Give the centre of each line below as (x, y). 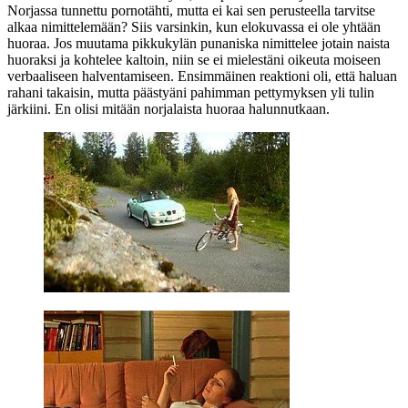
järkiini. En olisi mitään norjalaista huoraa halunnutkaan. (168, 108)
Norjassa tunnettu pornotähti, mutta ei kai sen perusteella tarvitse (191, 10)
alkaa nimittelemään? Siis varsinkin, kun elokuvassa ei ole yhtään (194, 26)
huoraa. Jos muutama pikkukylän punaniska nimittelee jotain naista (199, 43)
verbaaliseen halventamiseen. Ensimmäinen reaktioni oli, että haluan (202, 76)
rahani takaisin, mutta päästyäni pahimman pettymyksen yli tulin (191, 92)
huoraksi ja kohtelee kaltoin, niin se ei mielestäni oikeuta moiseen (194, 59)
